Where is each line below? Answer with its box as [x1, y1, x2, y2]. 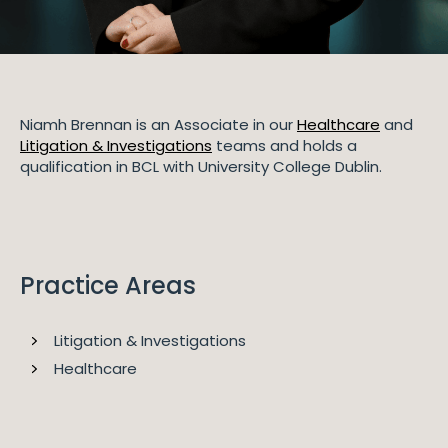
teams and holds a [212, 134, 357, 156]
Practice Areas [20, 268, 196, 302]
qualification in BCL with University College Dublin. [20, 155, 382, 177]
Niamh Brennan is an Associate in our [20, 113, 297, 135]
